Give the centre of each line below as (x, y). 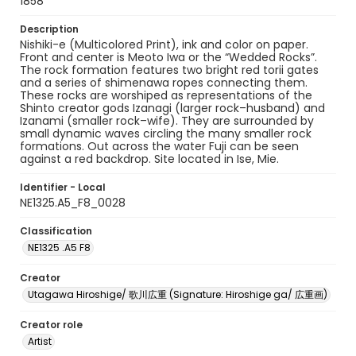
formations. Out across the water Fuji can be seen (159, 146)
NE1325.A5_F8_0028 (73, 203)
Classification (56, 231)
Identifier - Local (63, 187)
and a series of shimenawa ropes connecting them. (164, 83)
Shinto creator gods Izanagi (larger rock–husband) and (172, 108)
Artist (40, 341)
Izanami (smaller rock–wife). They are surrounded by (167, 121)
